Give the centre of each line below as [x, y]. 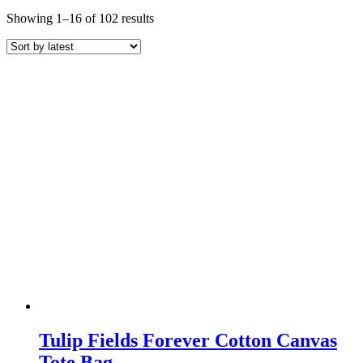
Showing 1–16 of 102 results [80, 18]
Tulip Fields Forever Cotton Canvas [188, 340]
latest [166, 46]
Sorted [170, 17]
